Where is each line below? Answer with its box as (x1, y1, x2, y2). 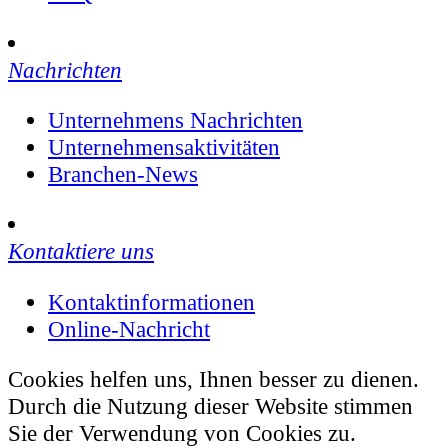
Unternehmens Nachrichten (48, 106, 303, 133)
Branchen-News (48, 160, 198, 187)
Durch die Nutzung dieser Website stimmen (8, 392, 413, 419)
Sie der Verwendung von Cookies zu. (8, 419, 356, 446)
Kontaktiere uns (8, 238, 154, 265)
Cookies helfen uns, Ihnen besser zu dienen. (8, 365, 419, 392)
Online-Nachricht (48, 315, 210, 342)
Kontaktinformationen (48, 288, 255, 315)
